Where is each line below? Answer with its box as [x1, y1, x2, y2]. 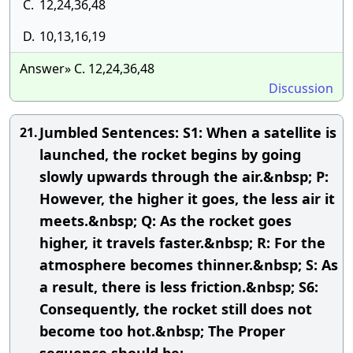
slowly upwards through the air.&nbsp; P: [39, 167, 329, 186]
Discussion [269, 80, 333, 97]
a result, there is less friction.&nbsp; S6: [39, 277, 318, 296]
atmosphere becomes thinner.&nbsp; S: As [39, 255, 338, 274]
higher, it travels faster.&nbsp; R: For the [39, 233, 325, 252]
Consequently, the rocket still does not [39, 299, 312, 318]
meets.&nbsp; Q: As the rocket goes [39, 211, 292, 230]
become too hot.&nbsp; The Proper [39, 321, 285, 340]
